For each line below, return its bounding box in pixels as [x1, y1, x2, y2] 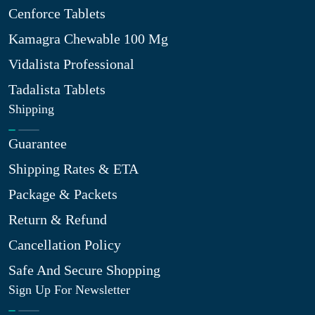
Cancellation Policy [8, 237, 121, 252]
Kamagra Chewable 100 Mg [8, 31, 168, 46]
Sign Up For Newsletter [8, 283, 130, 297]
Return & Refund [8, 212, 107, 227]
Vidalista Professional [8, 56, 134, 72]
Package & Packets [8, 186, 117, 202]
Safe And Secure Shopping [8, 262, 160, 278]
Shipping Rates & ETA [8, 161, 139, 176]
